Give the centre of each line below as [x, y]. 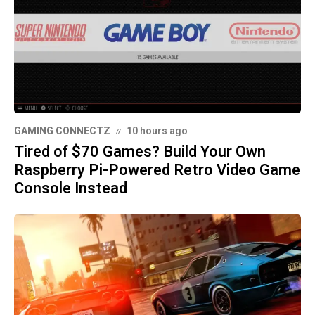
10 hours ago [157, 131]
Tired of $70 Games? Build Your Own [140, 152]
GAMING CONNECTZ [62, 131]
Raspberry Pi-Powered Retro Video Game [157, 171]
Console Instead [71, 189]
